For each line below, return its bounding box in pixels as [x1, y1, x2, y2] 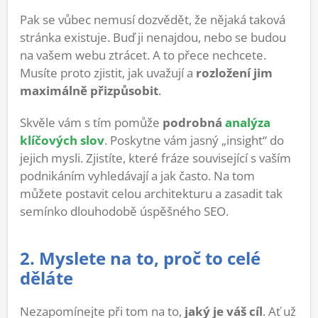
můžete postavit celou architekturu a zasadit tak [20, 185, 283, 202]
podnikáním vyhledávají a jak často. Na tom [20, 167, 255, 184]
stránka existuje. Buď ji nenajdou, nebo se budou [20, 28, 286, 45]
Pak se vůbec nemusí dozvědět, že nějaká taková [20, 11, 285, 28]
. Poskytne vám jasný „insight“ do [104, 131, 284, 148]
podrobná [163, 114, 225, 131]
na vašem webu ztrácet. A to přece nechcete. [20, 46, 266, 63]
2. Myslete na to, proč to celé [20, 246, 261, 270]
